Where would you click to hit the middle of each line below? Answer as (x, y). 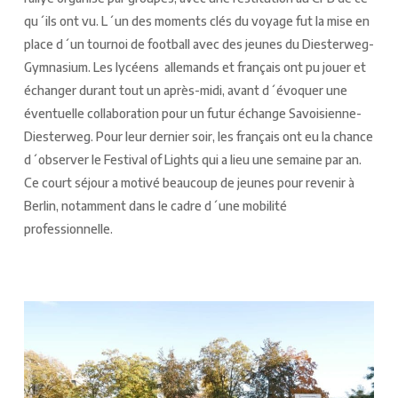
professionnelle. (68, 228)
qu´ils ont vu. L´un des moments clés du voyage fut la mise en (196, 20)
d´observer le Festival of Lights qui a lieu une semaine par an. (192, 159)
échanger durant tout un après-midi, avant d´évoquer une (185, 90)
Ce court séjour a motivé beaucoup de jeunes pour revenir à (189, 182)
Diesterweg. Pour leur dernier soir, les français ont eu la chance (198, 136)
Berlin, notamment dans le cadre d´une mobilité (155, 205)
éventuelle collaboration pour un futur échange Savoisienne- (192, 113)
